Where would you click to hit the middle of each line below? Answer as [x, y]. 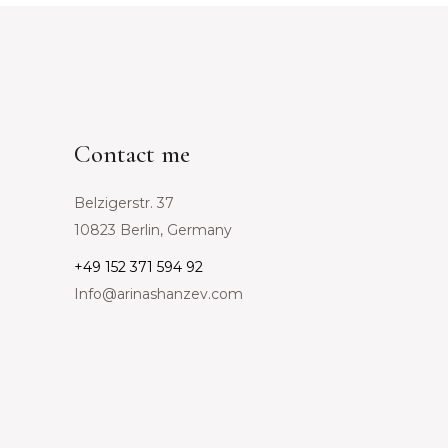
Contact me [131, 154]
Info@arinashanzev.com [158, 294]
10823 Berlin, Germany [152, 230]
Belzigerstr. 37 [123, 203]
